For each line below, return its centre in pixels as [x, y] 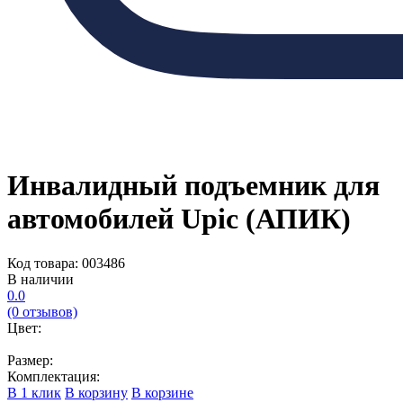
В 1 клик [34, 392]
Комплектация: [54, 376]
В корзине [162, 392]
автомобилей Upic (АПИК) [179, 219]
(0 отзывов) [42, 311]
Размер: [30, 360]
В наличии [40, 279]
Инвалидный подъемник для [193, 186]
